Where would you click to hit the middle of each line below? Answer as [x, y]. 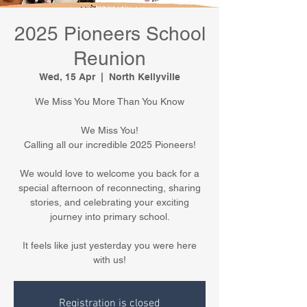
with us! [110, 260]
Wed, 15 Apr [67, 77]
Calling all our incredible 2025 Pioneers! [110, 145]
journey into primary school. [110, 217]
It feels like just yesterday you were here [110, 245]
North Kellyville [145, 77]
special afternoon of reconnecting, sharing [110, 188]
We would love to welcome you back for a [110, 173]
